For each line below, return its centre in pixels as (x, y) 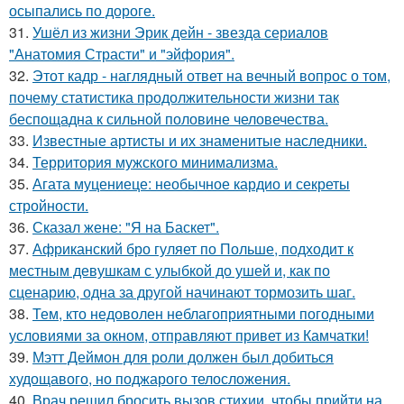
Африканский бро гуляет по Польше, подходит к (193, 248)
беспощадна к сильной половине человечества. (169, 118)
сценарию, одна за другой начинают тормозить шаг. (182, 291)
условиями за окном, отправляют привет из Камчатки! (189, 335)
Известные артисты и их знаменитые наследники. (200, 140)
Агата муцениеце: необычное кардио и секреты (191, 183)
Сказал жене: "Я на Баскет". (126, 226)
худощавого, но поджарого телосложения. (150, 378)
